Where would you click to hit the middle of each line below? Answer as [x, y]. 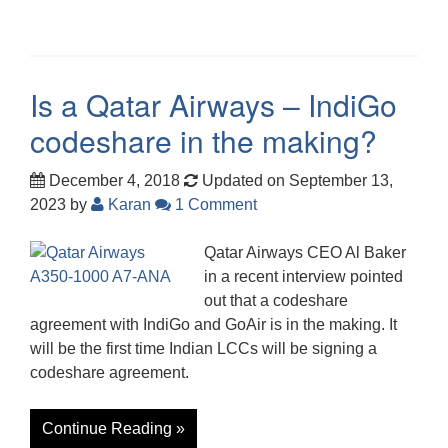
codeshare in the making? [203, 140]
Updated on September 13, [295, 180]
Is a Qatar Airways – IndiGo [213, 104]
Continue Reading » [113, 428]
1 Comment [214, 204]
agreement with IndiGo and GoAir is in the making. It [213, 324]
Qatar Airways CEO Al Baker [305, 252]
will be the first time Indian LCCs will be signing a [203, 348]
